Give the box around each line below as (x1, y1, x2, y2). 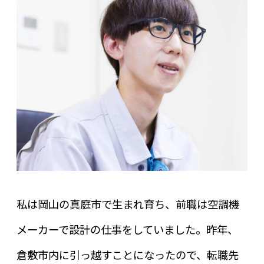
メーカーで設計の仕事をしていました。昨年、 (16, 221, 238, 237)
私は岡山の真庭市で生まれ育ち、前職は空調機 (16, 196, 239, 212)
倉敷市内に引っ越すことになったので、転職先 (16, 246, 239, 262)
